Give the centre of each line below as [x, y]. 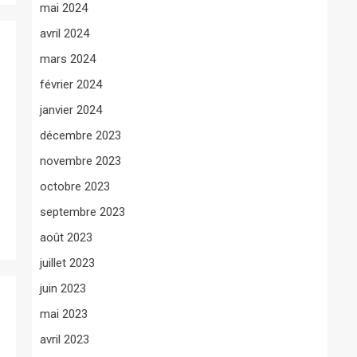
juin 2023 [63, 288]
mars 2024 [68, 59]
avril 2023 [65, 339]
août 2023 [66, 237]
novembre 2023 [80, 161]
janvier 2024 [71, 110]
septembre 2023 [82, 212]
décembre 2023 [80, 135]
